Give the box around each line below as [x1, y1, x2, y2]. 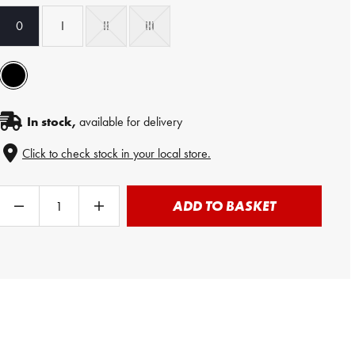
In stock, [27, 113, 76, 130]
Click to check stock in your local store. [22, 144, 211, 162]
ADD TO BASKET [173, 197, 276, 215]
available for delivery [76, 113, 182, 130]
